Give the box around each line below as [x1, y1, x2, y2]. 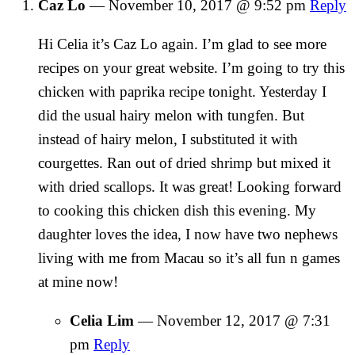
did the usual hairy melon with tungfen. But [38, 106, 304, 124]
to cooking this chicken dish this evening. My [38, 201, 316, 219]
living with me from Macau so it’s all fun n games [38, 249, 340, 266]
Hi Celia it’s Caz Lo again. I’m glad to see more [38, 35, 326, 52]
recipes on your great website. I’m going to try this [38, 59, 345, 76]
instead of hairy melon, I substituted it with [38, 130, 298, 147]
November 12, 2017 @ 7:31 [157, 311, 330, 329]
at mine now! [38, 273, 118, 290]
